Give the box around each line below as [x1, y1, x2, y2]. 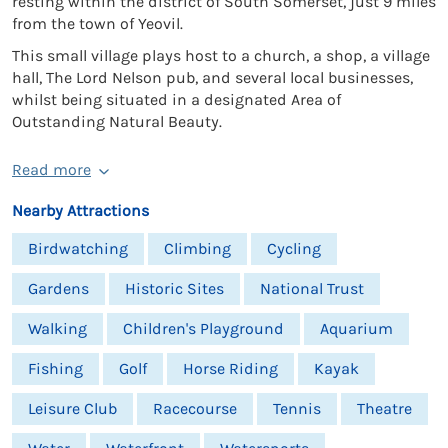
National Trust [260, 279, 364, 299]
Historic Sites [125, 279, 224, 299]
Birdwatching [28, 239, 128, 259]
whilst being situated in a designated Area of [12, 90, 341, 110]
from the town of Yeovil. [12, 14, 183, 34]
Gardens [28, 279, 89, 299]
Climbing [164, 239, 231, 259]
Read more [12, 160, 91, 180]
